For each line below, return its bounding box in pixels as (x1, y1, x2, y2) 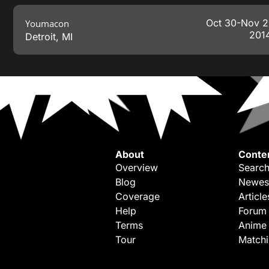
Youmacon (25, 17, 69, 30)
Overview (115, 162, 158, 174)
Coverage (115, 190, 160, 203)
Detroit (25, 31, 56, 43)
